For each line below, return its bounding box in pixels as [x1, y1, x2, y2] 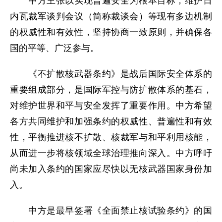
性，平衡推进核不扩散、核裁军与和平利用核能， [10, 132, 212, 142]
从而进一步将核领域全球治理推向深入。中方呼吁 [10, 148, 212, 158]
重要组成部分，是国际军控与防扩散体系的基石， [10, 85, 212, 95]
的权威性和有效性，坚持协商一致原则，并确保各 [10, 27, 212, 37]
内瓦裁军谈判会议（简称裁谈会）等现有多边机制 [10, 11, 212, 21]
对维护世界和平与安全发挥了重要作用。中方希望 [10, 101, 212, 111]
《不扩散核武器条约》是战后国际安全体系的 [10, 69, 212, 79]
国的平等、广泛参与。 [10, 43, 99, 53]
